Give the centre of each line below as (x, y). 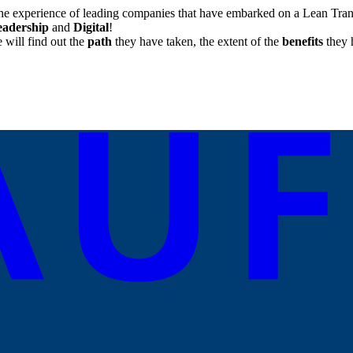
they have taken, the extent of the (199, 42)
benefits (304, 42)
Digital (91, 28)
